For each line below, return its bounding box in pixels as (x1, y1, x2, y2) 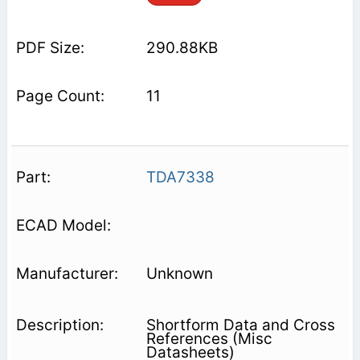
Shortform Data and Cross (145, 315, 335, 334)
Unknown (145, 264, 213, 283)
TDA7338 (145, 167, 215, 186)
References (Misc (145, 329, 272, 348)
